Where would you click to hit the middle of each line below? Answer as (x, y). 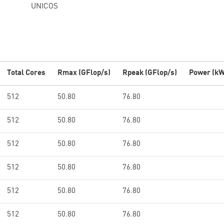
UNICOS (44, 7)
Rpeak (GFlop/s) (150, 73)
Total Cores (26, 73)
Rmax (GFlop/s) (84, 73)
